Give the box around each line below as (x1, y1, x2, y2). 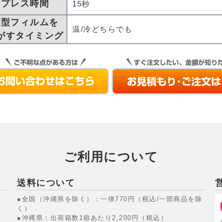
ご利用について (63, 150, 159, 164)
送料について (17, 178, 75, 188)
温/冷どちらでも (72, 25, 132, 33)
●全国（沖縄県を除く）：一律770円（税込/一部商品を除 (17, 195, 202, 203)
